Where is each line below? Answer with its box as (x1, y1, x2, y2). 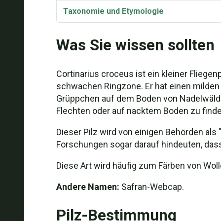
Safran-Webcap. (119, 182, 184, 192)
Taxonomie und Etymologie (63, 6, 164, 16)
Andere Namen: (56, 182, 119, 192)
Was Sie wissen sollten (56, 36, 215, 54)
